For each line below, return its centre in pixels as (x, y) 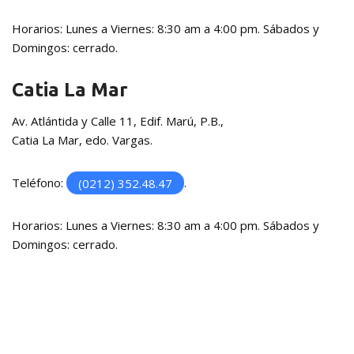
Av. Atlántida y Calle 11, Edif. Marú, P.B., (118, 121)
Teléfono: (39, 183)
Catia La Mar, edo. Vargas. (82, 140)
